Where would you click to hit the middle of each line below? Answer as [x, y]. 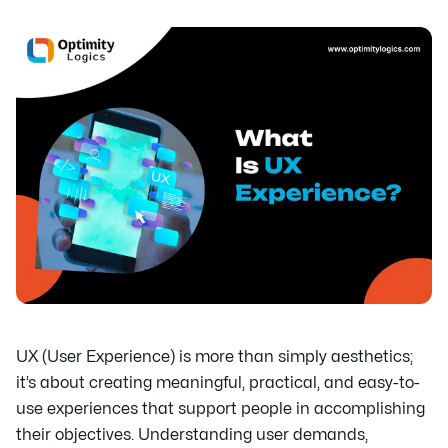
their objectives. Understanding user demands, [192, 434]
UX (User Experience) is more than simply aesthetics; [214, 356]
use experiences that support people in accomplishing [220, 408]
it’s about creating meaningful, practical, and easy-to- [218, 382]
